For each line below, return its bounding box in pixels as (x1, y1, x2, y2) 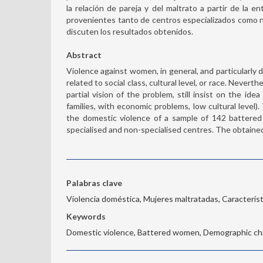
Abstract (66, 50, 102, 60)
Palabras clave (66, 178, 122, 188)
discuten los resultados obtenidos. (66, 26, 193, 36)
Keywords (66, 211, 106, 221)
